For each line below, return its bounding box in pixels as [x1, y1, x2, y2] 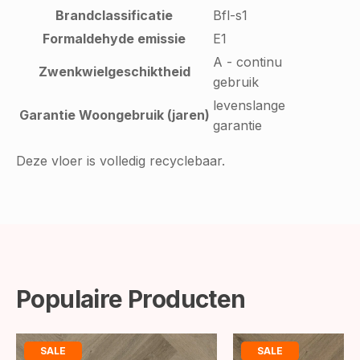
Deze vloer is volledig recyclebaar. [16, 152, 225, 169]
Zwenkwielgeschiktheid [38, 63, 190, 80]
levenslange [213, 96, 285, 113]
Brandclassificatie [55, 6, 173, 23]
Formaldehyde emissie [43, 30, 186, 47]
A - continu [213, 53, 282, 70]
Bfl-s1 [213, 6, 247, 23]
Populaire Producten [16, 284, 246, 313]
